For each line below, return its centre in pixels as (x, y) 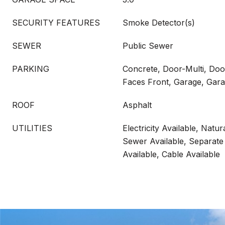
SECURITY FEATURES (56, 23)
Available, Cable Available (171, 154)
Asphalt (137, 105)
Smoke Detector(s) (159, 23)
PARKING (31, 69)
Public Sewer (148, 46)
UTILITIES (32, 128)
